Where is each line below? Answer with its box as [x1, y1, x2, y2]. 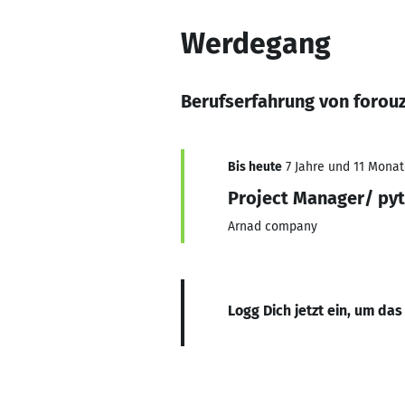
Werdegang [181, 26, 331, 61]
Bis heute [228, 159, 282, 174]
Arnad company [228, 219, 317, 234]
